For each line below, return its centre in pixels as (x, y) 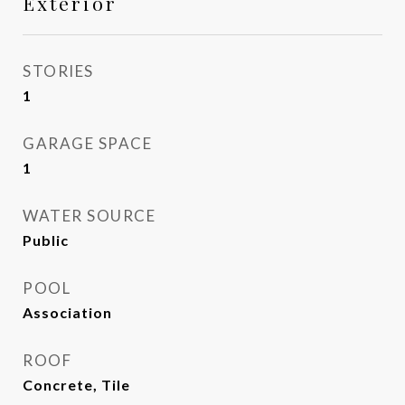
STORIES (58, 71)
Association (67, 312)
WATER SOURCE (89, 216)
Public (46, 240)
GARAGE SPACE (87, 143)
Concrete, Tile (76, 385)
